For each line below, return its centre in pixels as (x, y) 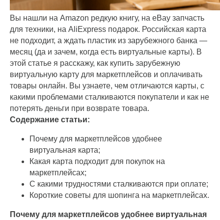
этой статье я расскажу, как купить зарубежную (95, 63)
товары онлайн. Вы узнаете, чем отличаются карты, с (107, 86)
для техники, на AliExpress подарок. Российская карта (108, 29)
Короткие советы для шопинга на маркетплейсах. (119, 195)
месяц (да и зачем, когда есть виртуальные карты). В (106, 52)
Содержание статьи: (50, 120)
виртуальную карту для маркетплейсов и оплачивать (106, 74)
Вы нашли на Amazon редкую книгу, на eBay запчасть (107, 18)
